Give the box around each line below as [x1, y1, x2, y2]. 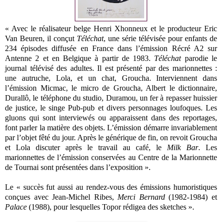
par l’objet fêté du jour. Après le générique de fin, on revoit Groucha [5, 133, 217, 142]
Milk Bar [167, 143, 198, 152]
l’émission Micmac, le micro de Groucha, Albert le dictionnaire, [5, 83, 217, 92]
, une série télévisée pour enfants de [104, 34, 217, 43]
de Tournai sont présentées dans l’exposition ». [5, 163, 153, 171]
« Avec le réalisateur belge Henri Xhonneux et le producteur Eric [5, 24, 217, 33]
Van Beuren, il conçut [5, 34, 77, 43]
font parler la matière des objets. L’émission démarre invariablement [5, 123, 217, 132]
